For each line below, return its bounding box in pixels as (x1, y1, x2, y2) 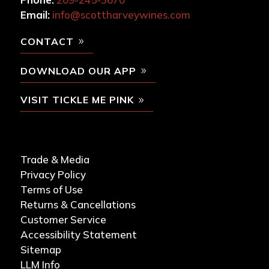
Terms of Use (20, 183, 83, 196)
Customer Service (20, 213, 106, 226)
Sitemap (20, 243, 61, 256)
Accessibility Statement (20, 228, 137, 241)
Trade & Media (20, 153, 89, 166)
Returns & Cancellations (20, 198, 136, 211)
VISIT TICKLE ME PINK (20, 94, 134, 106)
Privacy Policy (20, 168, 86, 181)
